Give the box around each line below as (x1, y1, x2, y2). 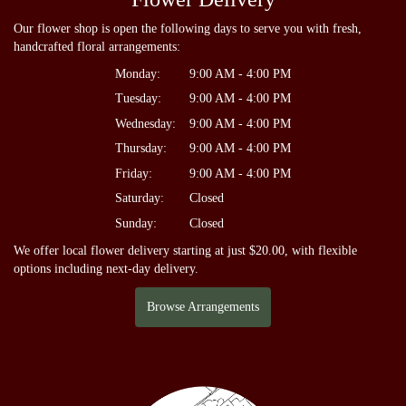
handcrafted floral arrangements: (14, 39, 180, 53)
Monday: (115, 66, 160, 81)
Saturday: (115, 191, 164, 205)
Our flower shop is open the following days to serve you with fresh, (14, 21, 362, 35)
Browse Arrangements (147, 299, 259, 314)
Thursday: (115, 141, 167, 155)
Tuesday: (115, 92, 161, 105)
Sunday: (115, 216, 157, 230)
